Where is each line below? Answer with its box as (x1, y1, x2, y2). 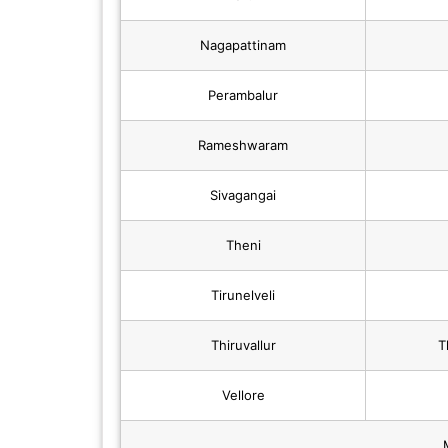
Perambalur (208, 87, 278, 104)
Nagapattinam (200, 37, 286, 54)
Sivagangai (210, 187, 276, 204)
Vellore (221, 387, 265, 404)
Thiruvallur (210, 337, 276, 354)
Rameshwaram (198, 137, 288, 154)
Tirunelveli (211, 287, 275, 304)
